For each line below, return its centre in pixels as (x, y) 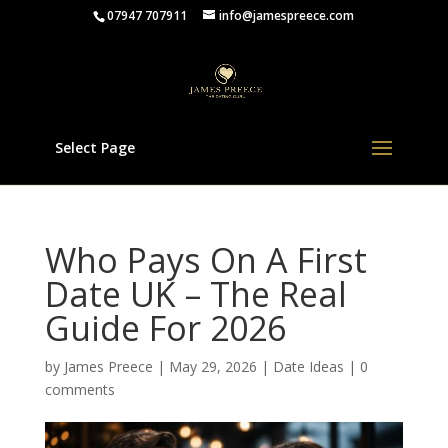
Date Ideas (308, 366)
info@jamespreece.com (287, 15)
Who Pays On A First (205, 260)
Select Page (94, 147)
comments (79, 389)
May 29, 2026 (212, 366)
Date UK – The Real (195, 294)
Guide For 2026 (165, 328)
